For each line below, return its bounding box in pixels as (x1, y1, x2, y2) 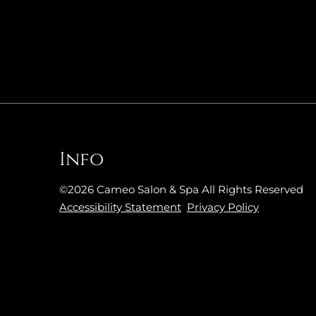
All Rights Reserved (202, 182, 303, 196)
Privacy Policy (187, 200, 259, 214)
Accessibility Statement (59, 200, 181, 214)
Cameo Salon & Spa (97, 182, 199, 196)
